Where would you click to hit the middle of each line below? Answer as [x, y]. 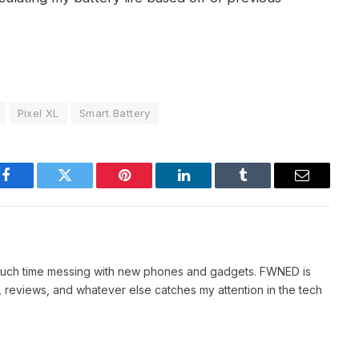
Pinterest [148, 187]
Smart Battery [115, 113]
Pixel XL [38, 113]
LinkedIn [209, 187]
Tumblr [263, 187]
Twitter [85, 187]
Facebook [32, 187]
